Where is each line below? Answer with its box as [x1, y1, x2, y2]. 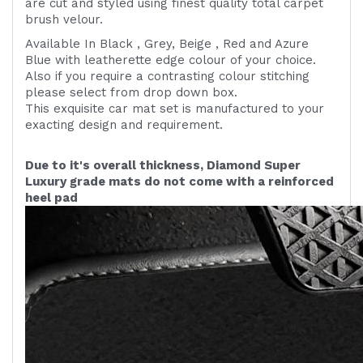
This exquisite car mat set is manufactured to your [25, 101, 324, 117]
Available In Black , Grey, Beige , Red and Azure [25, 36, 309, 52]
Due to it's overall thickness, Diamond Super [25, 158, 301, 173]
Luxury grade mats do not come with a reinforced [25, 174, 334, 190]
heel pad [25, 190, 78, 206]
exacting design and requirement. [25, 117, 223, 133]
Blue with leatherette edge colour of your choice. [25, 53, 316, 68]
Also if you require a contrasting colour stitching [25, 69, 310, 84]
